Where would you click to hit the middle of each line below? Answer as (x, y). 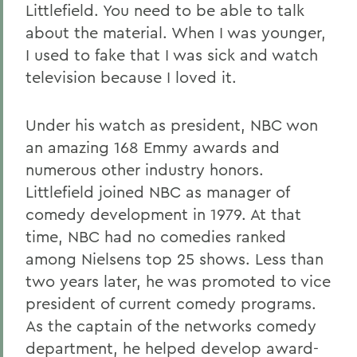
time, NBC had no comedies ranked (156, 236)
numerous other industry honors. (145, 169)
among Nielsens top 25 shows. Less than (175, 259)
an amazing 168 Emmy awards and (153, 147)
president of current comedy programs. (171, 303)
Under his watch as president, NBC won (172, 125)
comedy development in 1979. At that (163, 214)
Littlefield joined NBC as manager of (157, 192)
